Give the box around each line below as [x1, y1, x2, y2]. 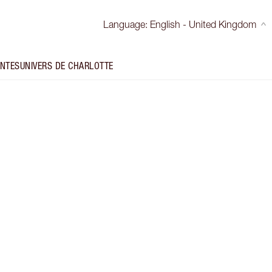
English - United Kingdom [149, 19, 256, 30]
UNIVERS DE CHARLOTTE [19, 60, 114, 72]
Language [103, 19, 145, 30]
